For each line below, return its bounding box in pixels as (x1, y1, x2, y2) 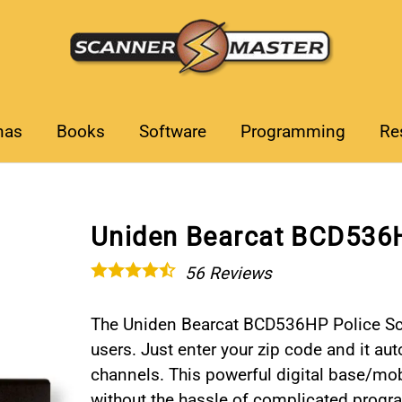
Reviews (204, 263, 272, 284)
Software (138, 121, 206, 143)
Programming (240, 121, 345, 143)
